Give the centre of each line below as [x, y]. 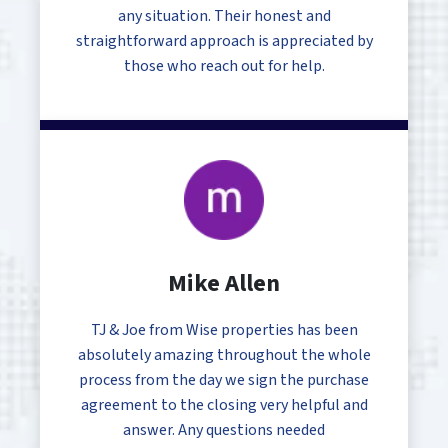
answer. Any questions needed [224, 430]
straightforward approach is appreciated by [224, 41]
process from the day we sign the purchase [224, 380]
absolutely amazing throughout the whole [224, 355]
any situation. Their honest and [224, 16]
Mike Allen [224, 284]
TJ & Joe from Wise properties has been [224, 330]
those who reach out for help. [224, 66]
